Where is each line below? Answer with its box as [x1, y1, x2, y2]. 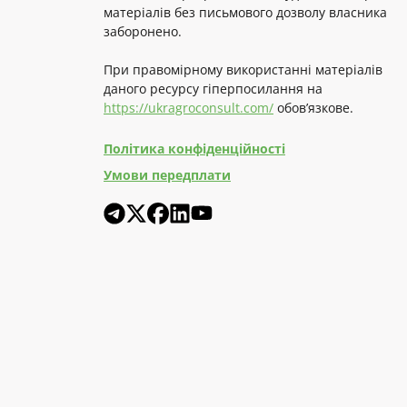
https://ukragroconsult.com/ [104, 98, 273, 116]
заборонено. [104, 22, 182, 40]
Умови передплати [104, 165, 231, 184]
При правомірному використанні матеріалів [104, 60, 382, 78]
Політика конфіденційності [104, 139, 285, 157]
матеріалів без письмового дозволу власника [104, 3, 387, 21]
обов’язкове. [273, 98, 353, 116]
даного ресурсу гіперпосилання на [104, 79, 323, 97]
